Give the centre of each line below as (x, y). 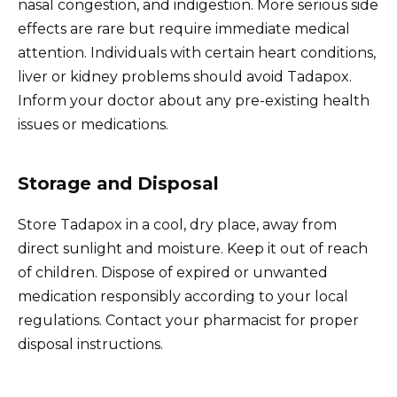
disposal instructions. (90, 344)
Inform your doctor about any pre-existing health (194, 100)
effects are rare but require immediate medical (184, 28)
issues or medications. (93, 124)
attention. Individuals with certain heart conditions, (197, 52)
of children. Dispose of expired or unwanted (173, 272)
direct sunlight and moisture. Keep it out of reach (193, 248)
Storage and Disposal (118, 183)
